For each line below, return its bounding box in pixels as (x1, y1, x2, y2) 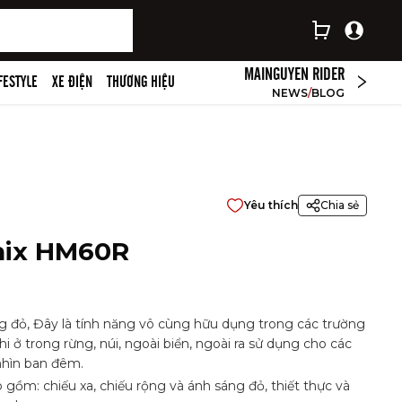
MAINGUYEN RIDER (244, 65, 345, 83)
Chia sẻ (320, 198, 360, 212)
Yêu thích (244, 198, 299, 212)
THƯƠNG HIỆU (107, 74, 176, 91)
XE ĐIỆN (52, 74, 93, 91)
